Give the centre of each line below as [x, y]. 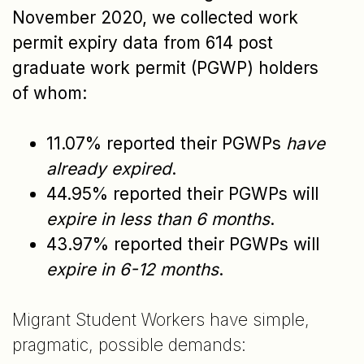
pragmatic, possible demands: [129, 345]
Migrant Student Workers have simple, [161, 320]
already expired [108, 169]
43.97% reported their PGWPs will [182, 245]
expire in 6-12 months [132, 270]
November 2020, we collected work [155, 17]
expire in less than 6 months [158, 219]
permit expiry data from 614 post [143, 42]
